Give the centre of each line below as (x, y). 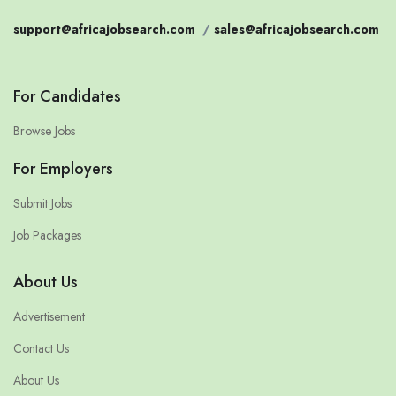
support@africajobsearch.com (104, 30)
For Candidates (67, 97)
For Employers (63, 169)
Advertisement (49, 317)
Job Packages (47, 236)
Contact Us (41, 349)
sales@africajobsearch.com (297, 30)
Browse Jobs (44, 131)
